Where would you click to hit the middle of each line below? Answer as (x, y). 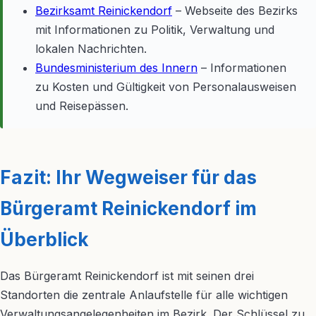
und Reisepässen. (82, 106)
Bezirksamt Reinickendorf (104, 11)
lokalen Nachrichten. (91, 49)
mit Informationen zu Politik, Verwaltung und (155, 30)
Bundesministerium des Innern (116, 68)
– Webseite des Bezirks (235, 11)
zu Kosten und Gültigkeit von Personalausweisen (166, 87)
